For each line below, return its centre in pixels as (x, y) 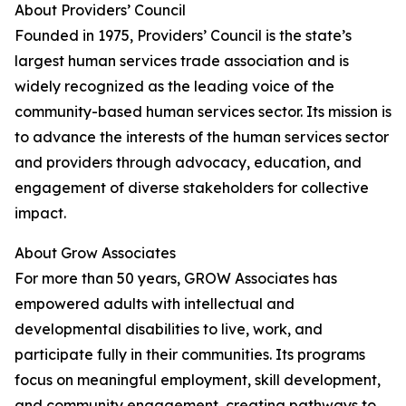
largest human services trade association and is (182, 61)
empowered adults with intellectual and (155, 304)
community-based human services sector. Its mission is (203, 112)
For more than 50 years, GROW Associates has (176, 279)
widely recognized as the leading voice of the (174, 87)
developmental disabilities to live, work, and (169, 329)
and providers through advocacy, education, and (188, 163)
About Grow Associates (95, 253)
